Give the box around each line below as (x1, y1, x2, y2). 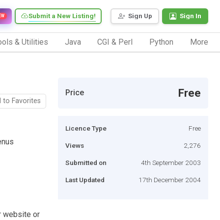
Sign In (180, 12, 201, 20)
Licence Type (65, 124, 107, 132)
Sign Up (128, 12, 152, 20)
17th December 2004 (138, 175, 201, 184)
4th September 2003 (141, 158, 201, 166)
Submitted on (65, 158, 107, 166)
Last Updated (65, 175, 105, 184)
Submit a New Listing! (28, 12, 96, 20)
